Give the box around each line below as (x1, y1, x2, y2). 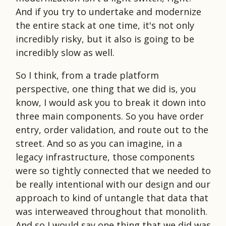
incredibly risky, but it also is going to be (16, 32, 194, 45)
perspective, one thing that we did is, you (16, 82, 196, 95)
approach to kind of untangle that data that (16, 191, 208, 204)
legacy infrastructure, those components (16, 150, 195, 163)
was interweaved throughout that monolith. (16, 205, 207, 217)
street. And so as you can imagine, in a (16, 137, 182, 149)
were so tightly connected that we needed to (16, 164, 211, 177)
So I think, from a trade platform (16, 69, 159, 81)
